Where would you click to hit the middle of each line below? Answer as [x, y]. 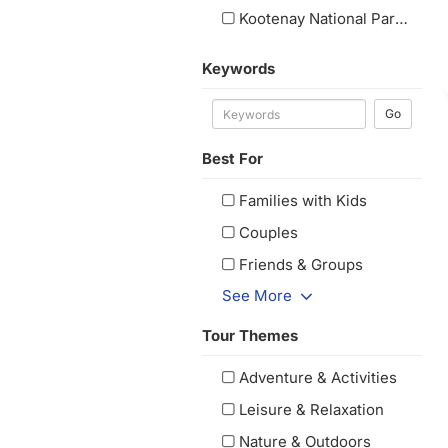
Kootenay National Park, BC [317, 18]
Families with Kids [303, 200]
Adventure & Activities [318, 378]
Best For [232, 158]
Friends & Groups [301, 264]
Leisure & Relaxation [312, 410]
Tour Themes [250, 335]
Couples [269, 232]
